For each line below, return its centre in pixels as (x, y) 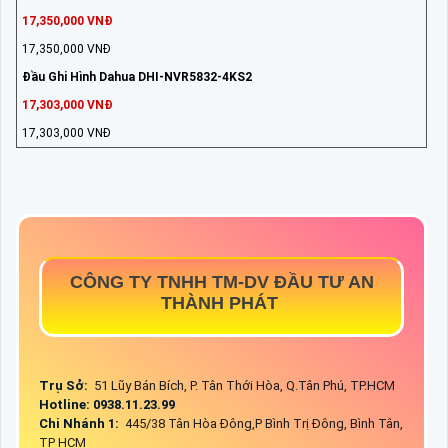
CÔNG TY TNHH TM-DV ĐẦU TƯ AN (221, 282)
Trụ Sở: (65, 386)
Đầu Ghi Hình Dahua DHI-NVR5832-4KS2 (137, 77)
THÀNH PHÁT (221, 303)
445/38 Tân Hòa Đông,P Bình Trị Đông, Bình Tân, (262, 424)
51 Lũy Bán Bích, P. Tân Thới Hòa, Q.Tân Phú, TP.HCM (244, 386)
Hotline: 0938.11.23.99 (108, 405)
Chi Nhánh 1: (80, 424)
